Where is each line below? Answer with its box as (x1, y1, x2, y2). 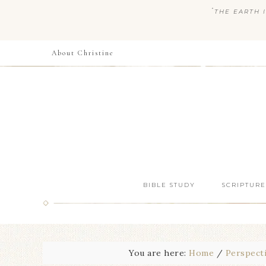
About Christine (52, 49, 114, 57)
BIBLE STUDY (142, 181, 195, 189)
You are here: (129, 248, 189, 258)
